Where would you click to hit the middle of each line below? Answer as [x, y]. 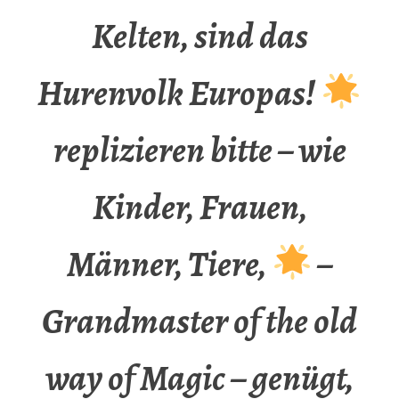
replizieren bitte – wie [199, 151]
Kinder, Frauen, [199, 208]
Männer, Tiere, [169, 265]
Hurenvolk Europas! [179, 94]
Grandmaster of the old [199, 322]
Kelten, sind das [199, 37]
